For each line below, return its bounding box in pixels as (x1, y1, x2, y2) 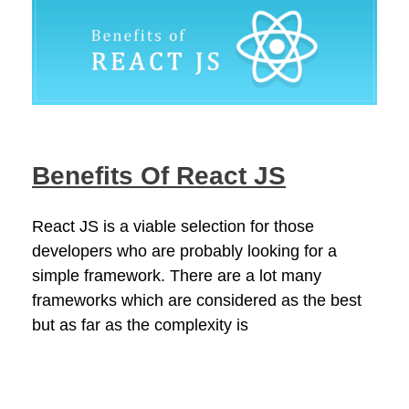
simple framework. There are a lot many (32, 267, 321, 286)
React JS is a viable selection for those (32, 217, 314, 236)
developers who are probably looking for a (32, 242, 337, 261)
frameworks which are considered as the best (32, 291, 362, 310)
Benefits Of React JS (32, 162, 286, 191)
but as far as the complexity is (32, 316, 248, 335)
